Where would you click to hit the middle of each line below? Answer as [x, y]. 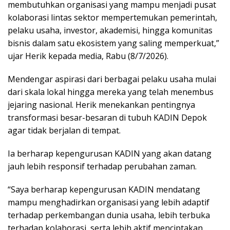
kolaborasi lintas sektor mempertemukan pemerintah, [112, 18]
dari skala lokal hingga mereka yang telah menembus [111, 92]
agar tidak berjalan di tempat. [64, 131]
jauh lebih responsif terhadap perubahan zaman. [102, 167]
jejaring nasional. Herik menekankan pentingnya [101, 105]
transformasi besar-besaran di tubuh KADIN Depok [107, 118]
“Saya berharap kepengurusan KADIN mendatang [104, 190]
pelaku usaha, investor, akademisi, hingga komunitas [110, 31]
